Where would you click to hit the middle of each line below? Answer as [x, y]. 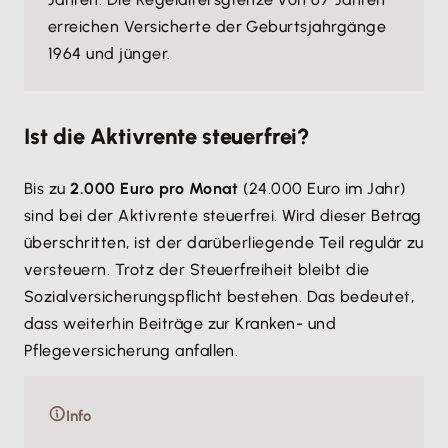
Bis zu [47, 188]
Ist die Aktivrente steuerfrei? [167, 136]
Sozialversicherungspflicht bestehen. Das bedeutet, [219, 296]
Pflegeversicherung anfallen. [133, 350]
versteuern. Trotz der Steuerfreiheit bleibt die [197, 269]
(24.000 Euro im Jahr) [322, 188]
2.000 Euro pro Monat [154, 188]
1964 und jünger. [116, 53]
